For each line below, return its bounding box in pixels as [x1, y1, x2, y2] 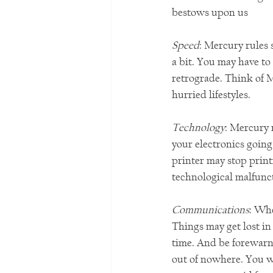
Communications [172, 204, 249, 217]
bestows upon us [172, 6, 248, 19]
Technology [172, 121, 225, 135]
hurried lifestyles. [172, 88, 253, 102]
